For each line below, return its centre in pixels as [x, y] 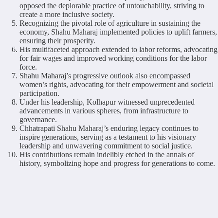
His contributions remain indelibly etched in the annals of [107, 154]
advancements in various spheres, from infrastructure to [104, 110]
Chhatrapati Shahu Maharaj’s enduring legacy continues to [109, 128]
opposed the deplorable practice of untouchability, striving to [112, 5]
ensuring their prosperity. [57, 40]
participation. [39, 93]
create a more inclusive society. [67, 14]
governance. [38, 119]
